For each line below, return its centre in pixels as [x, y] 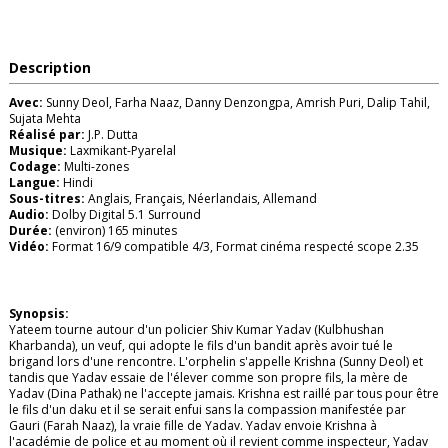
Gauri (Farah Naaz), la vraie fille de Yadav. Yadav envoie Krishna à [193, 425]
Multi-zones [95, 166]
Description [50, 67]
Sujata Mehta [45, 118]
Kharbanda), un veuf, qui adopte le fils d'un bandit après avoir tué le [201, 345]
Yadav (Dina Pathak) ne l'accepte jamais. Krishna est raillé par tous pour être [224, 393]
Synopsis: [39, 313]
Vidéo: [29, 246]
